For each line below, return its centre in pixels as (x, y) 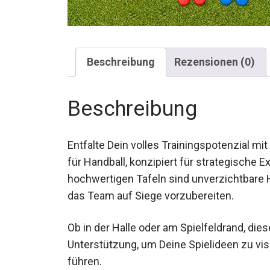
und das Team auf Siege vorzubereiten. (161, 192)
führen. (85, 258)
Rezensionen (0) (215, 58)
